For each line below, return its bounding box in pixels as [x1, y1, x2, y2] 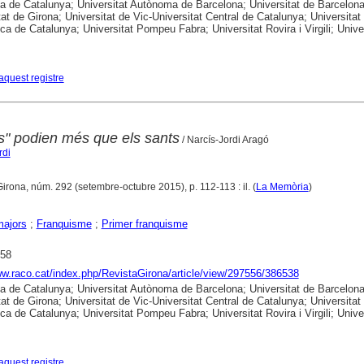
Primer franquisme [101, 218, 188, 231]
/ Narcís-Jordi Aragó [179, 134, 269, 146]
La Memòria [255, 181, 309, 193]
